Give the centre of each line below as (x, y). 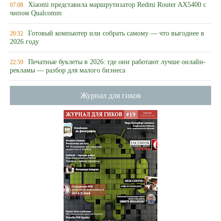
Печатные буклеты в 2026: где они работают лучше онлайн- (117, 62)
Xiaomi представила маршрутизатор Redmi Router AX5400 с (117, 5)
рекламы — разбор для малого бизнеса (68, 71)
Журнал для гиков (110, 95)
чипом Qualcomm (36, 14)
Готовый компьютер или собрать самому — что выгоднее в (116, 33)
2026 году (24, 42)
